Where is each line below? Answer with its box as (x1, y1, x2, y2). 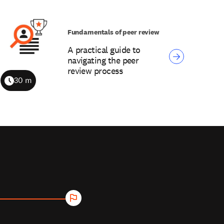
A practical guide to (67, 44, 140, 56)
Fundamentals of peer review (67, 27, 159, 37)
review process (67, 65, 123, 77)
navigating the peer (67, 54, 139, 66)
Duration (4, 81, 35, 92)
